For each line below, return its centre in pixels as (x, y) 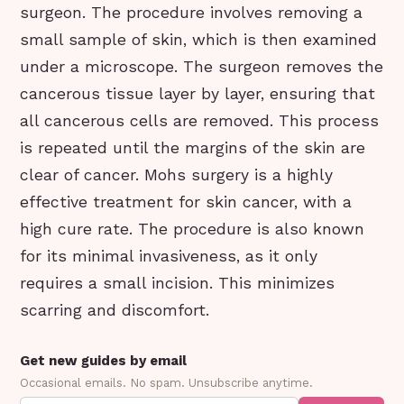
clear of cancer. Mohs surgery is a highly (177, 175)
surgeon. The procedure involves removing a (192, 13)
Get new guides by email (104, 361)
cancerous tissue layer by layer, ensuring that (198, 94)
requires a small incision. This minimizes (178, 284)
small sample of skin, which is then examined (199, 40)
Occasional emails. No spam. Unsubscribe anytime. (167, 383)
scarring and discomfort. (115, 311)
